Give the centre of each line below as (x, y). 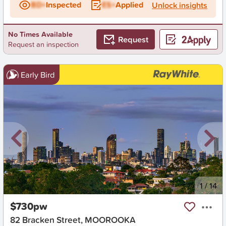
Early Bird (38, 74)
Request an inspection (43, 44)
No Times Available (40, 34)
